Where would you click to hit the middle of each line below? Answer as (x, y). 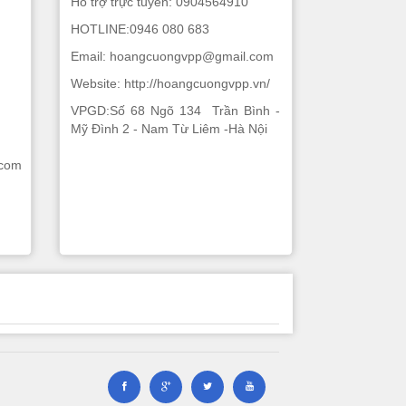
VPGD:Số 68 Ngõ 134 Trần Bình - (176, 111)
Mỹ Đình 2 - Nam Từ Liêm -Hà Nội (169, 129)
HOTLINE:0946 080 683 (140, 29)
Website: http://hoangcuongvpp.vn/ (171, 83)
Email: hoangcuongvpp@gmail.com (173, 56)
